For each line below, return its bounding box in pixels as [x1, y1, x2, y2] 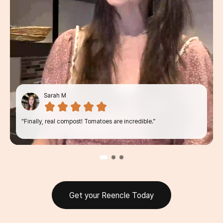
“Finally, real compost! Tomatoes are [21, 118, 124, 125]
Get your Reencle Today [69, 190, 154, 200]
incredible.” [124, 118, 155, 125]
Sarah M [44, 92, 66, 99]
